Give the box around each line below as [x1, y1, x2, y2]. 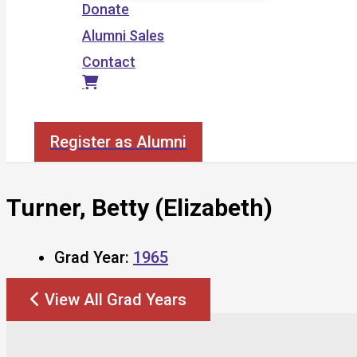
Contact [82, 53, 135, 70]
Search [33, 104, 80, 121]
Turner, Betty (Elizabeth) [6, 193, 273, 222]
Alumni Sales [82, 27, 164, 44]
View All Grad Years [45, 289, 186, 309]
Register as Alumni [50, 132, 186, 151]
